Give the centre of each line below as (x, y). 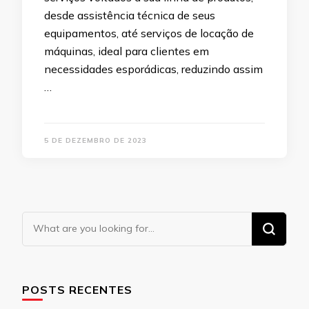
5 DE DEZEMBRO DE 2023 (96, 141)
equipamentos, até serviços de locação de (149, 33)
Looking (45, 221)
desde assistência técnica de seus (130, 16)
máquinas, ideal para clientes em (127, 51)
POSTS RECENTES (77, 290)
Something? (57, 260)
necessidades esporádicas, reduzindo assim (153, 69)
